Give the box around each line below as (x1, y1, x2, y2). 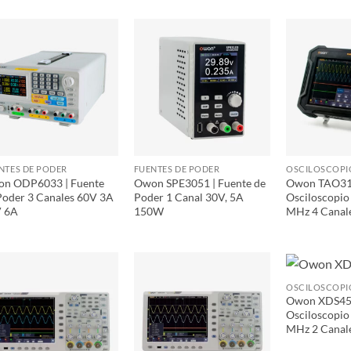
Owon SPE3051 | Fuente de (133, 175, 266, 190)
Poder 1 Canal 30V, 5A (133, 190, 244, 204)
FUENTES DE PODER (133, 163, 220, 174)
